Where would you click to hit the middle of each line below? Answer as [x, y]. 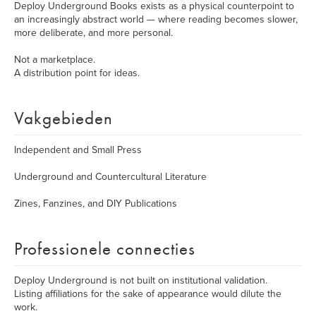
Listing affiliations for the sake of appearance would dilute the [148, 294]
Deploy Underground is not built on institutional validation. [141, 280]
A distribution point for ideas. [77, 73]
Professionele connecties [105, 249]
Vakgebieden [63, 118]
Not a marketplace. [55, 60]
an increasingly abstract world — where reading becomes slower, [156, 19]
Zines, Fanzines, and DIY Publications [96, 203]
